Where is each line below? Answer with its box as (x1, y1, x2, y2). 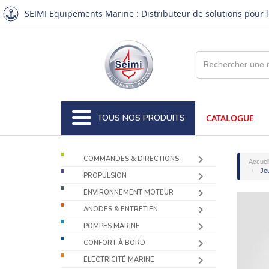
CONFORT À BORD (83, 238, 146, 247)
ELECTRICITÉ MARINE (83, 255, 155, 264)
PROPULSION (83, 171, 127, 180)
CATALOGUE (205, 112, 254, 124)
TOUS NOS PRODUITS (97, 112, 185, 124)
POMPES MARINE (83, 222, 141, 231)
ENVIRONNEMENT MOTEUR (83, 188, 174, 197)
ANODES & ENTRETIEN (83, 205, 159, 214)
